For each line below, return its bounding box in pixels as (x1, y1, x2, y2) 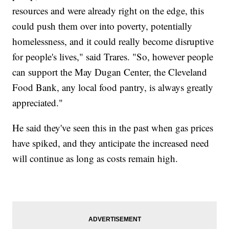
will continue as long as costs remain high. (12, 151, 178, 165)
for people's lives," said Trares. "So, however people (12, 50, 214, 63)
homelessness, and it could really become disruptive (12, 34, 214, 48)
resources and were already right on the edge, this (12, 4, 204, 17)
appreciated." (12, 96, 63, 109)
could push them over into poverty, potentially (12, 19, 193, 32)
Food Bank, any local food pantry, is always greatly (12, 80, 214, 94)
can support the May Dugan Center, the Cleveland (12, 65, 208, 78)
